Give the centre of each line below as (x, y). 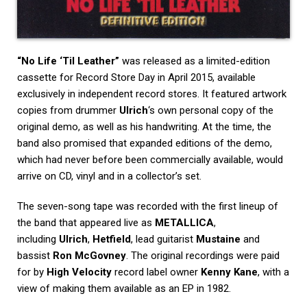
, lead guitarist (163, 239)
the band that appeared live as (86, 222)
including (38, 239)
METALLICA (184, 222)
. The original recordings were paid (203, 255)
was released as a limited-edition (195, 61)
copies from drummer (68, 110)
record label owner (156, 272)
